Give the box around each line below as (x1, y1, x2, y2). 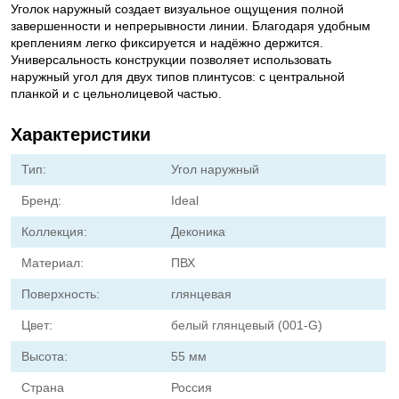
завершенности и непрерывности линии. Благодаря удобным (11, 19, 370, 33)
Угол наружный (171, 162, 260, 176)
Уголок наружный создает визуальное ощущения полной (11, 2, 344, 16)
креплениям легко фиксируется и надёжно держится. (11, 36, 323, 50)
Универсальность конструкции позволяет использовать (11, 53, 331, 67)
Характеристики (11, 125, 151, 144)
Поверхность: (21, 287, 100, 301)
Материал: (21, 256, 84, 270)
